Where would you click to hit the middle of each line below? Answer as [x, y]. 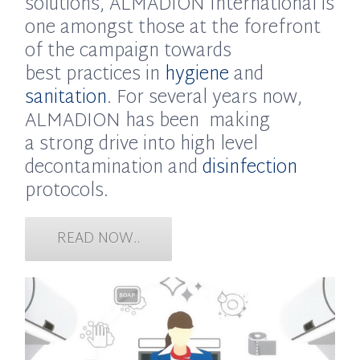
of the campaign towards [129, 53]
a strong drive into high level [142, 146]
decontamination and [114, 169]
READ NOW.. [99, 239]
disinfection [250, 169]
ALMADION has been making [148, 123]
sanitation [66, 99]
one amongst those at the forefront [173, 29]
